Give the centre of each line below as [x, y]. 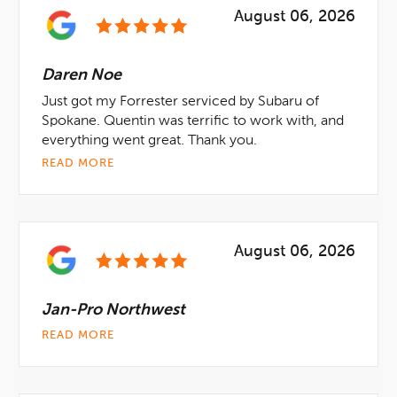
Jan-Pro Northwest [113, 310]
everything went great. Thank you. [149, 141]
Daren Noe [82, 75]
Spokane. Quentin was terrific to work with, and [193, 121]
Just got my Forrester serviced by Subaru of [180, 102]
